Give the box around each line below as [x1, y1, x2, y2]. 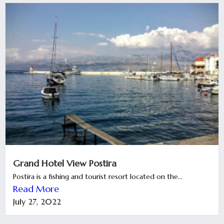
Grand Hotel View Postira [13, 157, 116, 169]
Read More [13, 182, 59, 194]
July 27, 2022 [13, 196, 61, 206]
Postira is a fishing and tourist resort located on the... [13, 171, 182, 181]
